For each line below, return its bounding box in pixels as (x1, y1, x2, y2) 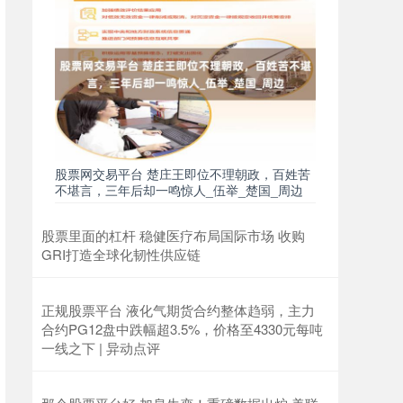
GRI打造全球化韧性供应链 (41, 245, 201, 264)
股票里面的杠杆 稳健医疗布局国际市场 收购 (41, 226, 305, 246)
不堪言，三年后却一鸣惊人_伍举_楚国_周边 (55, 181, 303, 200)
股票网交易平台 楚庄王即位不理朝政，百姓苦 (55, 165, 310, 184)
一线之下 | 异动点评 (41, 338, 160, 358)
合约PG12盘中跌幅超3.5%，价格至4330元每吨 (41, 319, 323, 339)
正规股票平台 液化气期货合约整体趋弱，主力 (41, 300, 315, 320)
